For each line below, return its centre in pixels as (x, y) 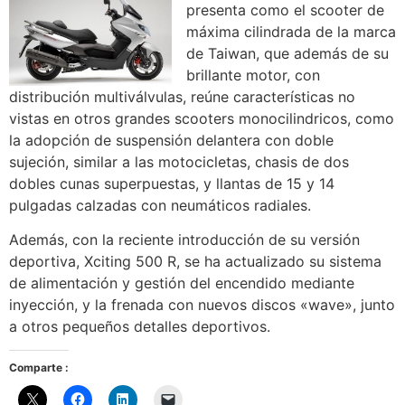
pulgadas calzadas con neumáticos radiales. (160, 205)
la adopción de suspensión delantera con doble (171, 140)
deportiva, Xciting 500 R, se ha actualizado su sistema (195, 261)
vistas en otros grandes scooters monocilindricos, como (202, 118)
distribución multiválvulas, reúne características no (182, 96)
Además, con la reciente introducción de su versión (184, 239)
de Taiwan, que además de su (287, 53)
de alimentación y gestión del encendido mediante (182, 283)
